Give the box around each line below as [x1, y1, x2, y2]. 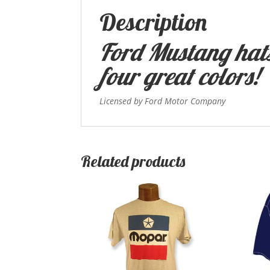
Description [99, 7, 207, 37]
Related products [81, 151, 186, 172]
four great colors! [99, 61, 259, 92]
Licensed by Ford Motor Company [99, 95, 226, 107]
